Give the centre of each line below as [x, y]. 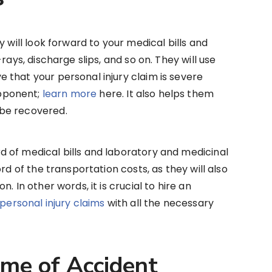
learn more [70, 94]
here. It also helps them [155, 94]
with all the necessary [159, 203]
